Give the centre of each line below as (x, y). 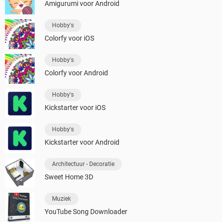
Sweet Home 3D (69, 177)
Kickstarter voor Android (82, 142)
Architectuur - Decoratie (83, 164)
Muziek (61, 199)
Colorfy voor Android (76, 73)
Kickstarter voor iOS (75, 108)
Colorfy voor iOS (69, 38)
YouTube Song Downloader (86, 212)
